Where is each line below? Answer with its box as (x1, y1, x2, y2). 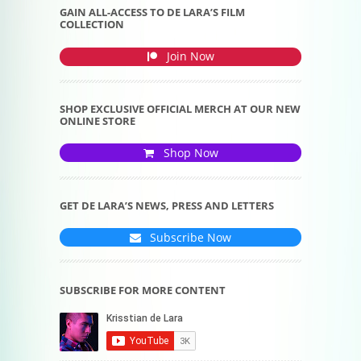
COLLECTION (60, 18, 124, 32)
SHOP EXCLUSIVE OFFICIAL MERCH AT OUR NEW (60, 102, 301, 117)
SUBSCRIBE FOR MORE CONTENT (60, 283, 226, 297)
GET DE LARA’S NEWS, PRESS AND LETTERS (60, 198, 274, 213)
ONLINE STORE (60, 114, 135, 129)
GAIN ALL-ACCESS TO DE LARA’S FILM (60, 6, 245, 20)
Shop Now (160, 144, 218, 160)
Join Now (164, 48, 214, 64)
